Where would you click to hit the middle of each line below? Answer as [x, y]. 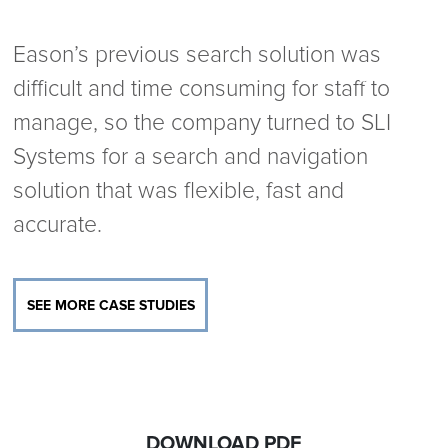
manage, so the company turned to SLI [202, 123]
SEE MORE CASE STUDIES [110, 305]
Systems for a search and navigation [191, 157]
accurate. [58, 225]
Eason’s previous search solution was [197, 55]
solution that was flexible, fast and [179, 191]
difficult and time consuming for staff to [202, 89]
